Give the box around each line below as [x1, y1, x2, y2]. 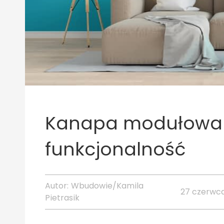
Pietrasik [45, 192, 79, 204]
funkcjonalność [45, 136, 185, 162]
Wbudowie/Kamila [71, 180, 143, 192]
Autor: [45, 180, 68, 192]
